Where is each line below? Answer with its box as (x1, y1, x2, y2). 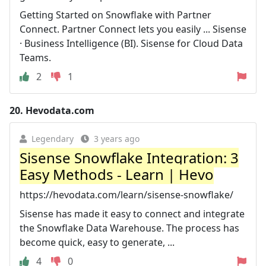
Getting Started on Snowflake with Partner (20, 8, 211, 21)
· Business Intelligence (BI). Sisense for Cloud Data (20, 36, 243, 50)
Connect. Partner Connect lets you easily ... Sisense (20, 22, 246, 36)
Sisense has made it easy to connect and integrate (20, 207, 245, 220)
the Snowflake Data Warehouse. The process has (20, 221, 239, 235)
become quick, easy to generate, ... (20, 235, 175, 249)
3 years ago (94, 132, 140, 144)
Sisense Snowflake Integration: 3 (20, 147, 239, 167)
